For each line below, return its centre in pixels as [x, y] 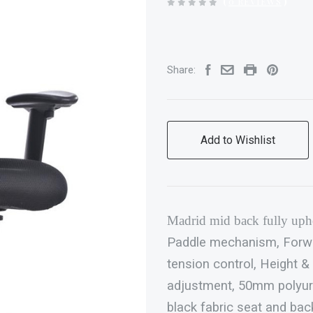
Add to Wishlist [238, 140]
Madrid [187, 221]
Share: [182, 70]
